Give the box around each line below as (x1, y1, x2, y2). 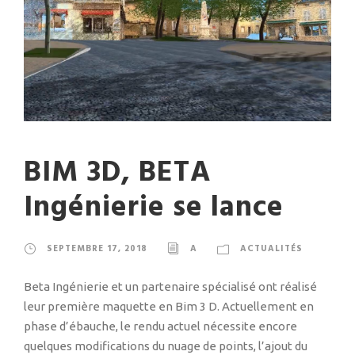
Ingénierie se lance (24, 185, 284, 232)
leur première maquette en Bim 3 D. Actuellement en (24, 300, 314, 314)
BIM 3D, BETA (24, 150, 212, 197)
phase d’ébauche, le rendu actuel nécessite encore (24, 319, 297, 334)
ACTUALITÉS (240, 242, 303, 257)
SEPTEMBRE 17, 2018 (47, 242, 147, 257)
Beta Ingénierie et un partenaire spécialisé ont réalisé (24, 280, 317, 294)
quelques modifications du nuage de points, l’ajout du (24, 339, 307, 353)
